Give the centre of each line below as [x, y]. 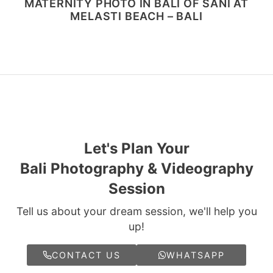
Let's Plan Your [136, 148]
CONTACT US [86, 255]
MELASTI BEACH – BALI [136, 16]
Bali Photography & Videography [136, 168]
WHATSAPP [196, 255]
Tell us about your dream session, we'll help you [136, 211]
